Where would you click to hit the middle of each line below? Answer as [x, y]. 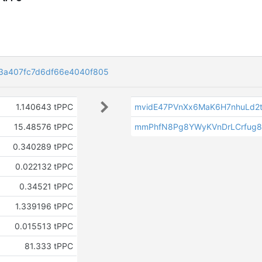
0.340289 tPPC [43, 146]
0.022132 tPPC [44, 166]
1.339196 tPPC [44, 206]
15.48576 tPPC [43, 127]
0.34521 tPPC [46, 186]
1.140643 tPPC [44, 107]
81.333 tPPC [49, 246]
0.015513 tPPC [44, 226]
